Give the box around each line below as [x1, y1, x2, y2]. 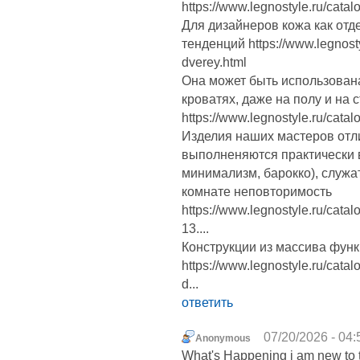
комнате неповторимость [182, 185, 332, 199]
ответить [182, 296, 233, 310]
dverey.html [182, 55, 247, 70]
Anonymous [195, 333, 251, 345]
